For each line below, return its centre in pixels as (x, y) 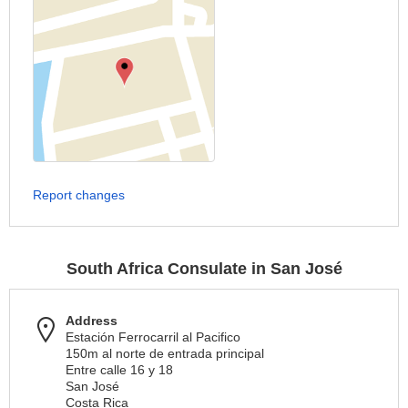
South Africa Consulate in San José (204, 269)
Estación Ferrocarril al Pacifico (153, 337)
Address (92, 321)
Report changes (79, 195)
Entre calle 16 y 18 (119, 370)
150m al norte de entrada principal (165, 353)
